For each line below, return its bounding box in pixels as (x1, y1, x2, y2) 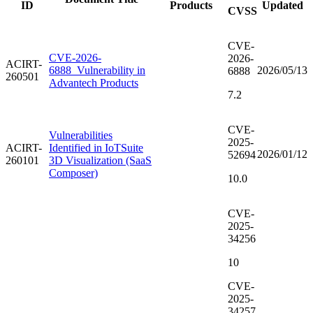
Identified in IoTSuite (49, 142, 143, 154)
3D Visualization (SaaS (49, 154, 152, 167)
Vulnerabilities (49, 129, 112, 142)
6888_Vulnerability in (49, 64, 145, 77)
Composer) (49, 167, 98, 180)
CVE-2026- (49, 52, 101, 64)
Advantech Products (49, 77, 138, 89)
